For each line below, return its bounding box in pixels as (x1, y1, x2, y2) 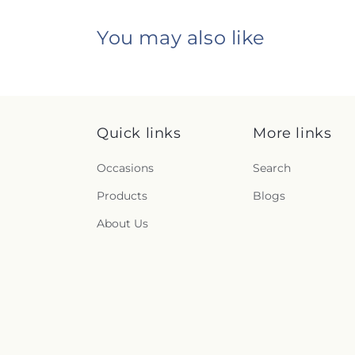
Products (97, 189, 147, 204)
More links (253, 124, 332, 143)
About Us (97, 216, 148, 231)
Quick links (97, 124, 181, 143)
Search (253, 161, 292, 176)
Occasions (97, 161, 154, 176)
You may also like (97, 26, 265, 50)
